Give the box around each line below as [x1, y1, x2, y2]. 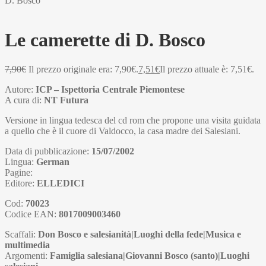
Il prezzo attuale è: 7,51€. [160, 64, 254, 74]
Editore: [5, 178, 37, 188]
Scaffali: [5, 229, 38, 239]
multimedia [5, 239, 50, 250]
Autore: [5, 84, 36, 94]
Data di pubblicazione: [5, 145, 91, 156]
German [36, 156, 69, 167]
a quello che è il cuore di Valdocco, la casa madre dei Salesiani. [5, 125, 240, 136]
